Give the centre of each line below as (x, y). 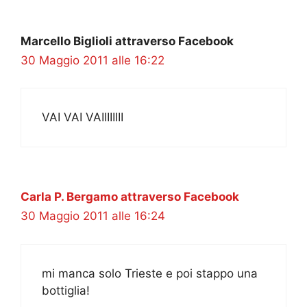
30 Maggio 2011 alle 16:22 (93, 60)
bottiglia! (66, 290)
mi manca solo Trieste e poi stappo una (150, 273)
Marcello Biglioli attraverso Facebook (127, 41)
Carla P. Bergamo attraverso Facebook (130, 197)
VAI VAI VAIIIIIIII (83, 118)
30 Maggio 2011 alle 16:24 (93, 216)
